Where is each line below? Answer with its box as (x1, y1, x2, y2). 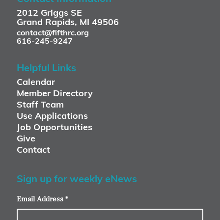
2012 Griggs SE (16, 6, 82, 18)
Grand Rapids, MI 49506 (16, 16, 119, 27)
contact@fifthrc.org (16, 27, 89, 37)
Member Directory (16, 87, 93, 99)
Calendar (16, 76, 55, 87)
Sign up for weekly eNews (16, 172, 137, 185)
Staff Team (16, 98, 64, 110)
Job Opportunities (16, 121, 92, 133)
